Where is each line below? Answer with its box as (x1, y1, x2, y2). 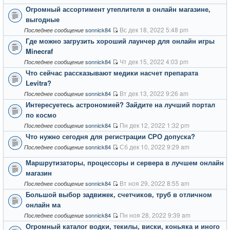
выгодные (26, 14, 60, 24)
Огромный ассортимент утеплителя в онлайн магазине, (26, 4, 210, 14)
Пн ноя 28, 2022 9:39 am (120, 210, 190, 219)
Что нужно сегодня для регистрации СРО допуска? (26, 131, 195, 141)
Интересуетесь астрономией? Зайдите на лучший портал (26, 99, 215, 109)
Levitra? (26, 78, 51, 88)
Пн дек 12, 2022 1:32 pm (120, 120, 189, 129)
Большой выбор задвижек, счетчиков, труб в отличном (26, 189, 212, 199)
